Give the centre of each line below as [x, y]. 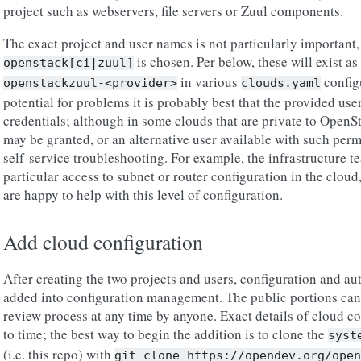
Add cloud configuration [103, 242]
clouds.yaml [281, 83]
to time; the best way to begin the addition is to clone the [166, 334]
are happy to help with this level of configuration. [143, 195]
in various [209, 82]
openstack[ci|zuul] [68, 63]
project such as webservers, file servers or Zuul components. [173, 11]
